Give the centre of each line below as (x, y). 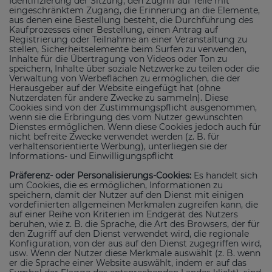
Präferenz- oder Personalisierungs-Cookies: (101, 175)
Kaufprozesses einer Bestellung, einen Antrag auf (114, 29)
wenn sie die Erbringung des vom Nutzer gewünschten (126, 117)
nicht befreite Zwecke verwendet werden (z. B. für (114, 136)
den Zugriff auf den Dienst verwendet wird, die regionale (129, 233)
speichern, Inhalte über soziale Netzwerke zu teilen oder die (134, 68)
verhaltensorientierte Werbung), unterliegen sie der (118, 146)
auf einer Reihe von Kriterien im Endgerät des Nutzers (124, 214)
